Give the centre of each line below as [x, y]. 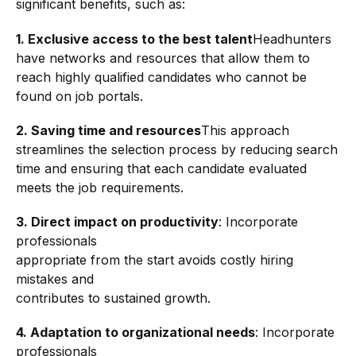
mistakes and [55, 279]
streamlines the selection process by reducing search [177, 149]
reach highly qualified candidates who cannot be [161, 77]
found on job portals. [79, 96]
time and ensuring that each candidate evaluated [161, 168]
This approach [245, 130]
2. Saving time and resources [108, 130]
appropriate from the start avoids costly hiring [155, 260]
